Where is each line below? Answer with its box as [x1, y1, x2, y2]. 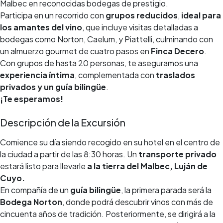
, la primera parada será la [121, 185, 212, 195]
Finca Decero [151, 46, 204, 56]
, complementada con [75, 70, 156, 80]
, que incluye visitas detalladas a [82, 22, 198, 32]
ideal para [181, 10, 221, 20]
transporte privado [138, 149, 217, 159]
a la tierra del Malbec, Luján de [87, 161, 208, 171]
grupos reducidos [106, 10, 178, 20]
